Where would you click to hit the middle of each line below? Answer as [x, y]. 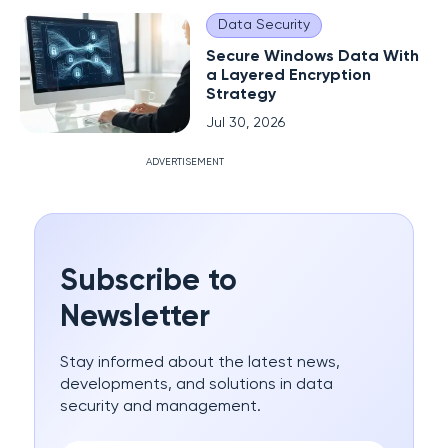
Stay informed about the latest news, [200, 362]
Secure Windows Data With [312, 56]
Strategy [241, 94]
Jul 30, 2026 [245, 122]
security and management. [160, 406]
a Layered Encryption [288, 75]
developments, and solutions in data [196, 384]
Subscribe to [148, 281]
